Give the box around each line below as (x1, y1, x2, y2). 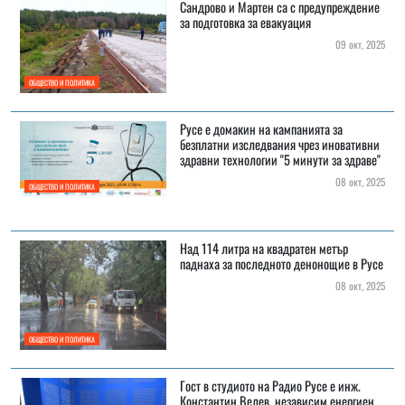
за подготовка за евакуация (179, 12, 311, 32)
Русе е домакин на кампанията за (179, 118, 343, 138)
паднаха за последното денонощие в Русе (179, 253, 383, 273)
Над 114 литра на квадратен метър (179, 238, 348, 258)
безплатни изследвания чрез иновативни (179, 134, 380, 154)
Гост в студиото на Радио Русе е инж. (179, 376, 361, 396)
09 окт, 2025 (330, 36, 385, 52)
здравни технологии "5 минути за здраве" (179, 149, 381, 169)
